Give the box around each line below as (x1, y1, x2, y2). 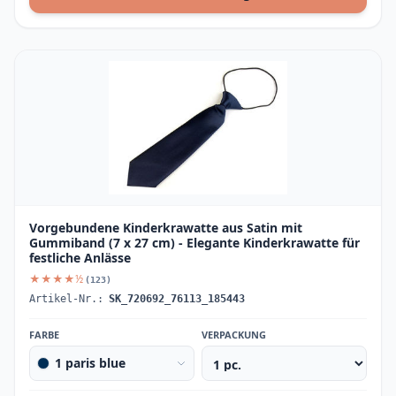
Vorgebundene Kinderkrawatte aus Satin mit (29, 219, 302, 236)
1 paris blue (55, 354, 126, 371)
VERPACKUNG (202, 328, 266, 341)
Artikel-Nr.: (29, 293, 103, 305)
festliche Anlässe (29, 249, 131, 266)
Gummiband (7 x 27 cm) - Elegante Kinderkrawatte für (29, 234, 360, 251)
